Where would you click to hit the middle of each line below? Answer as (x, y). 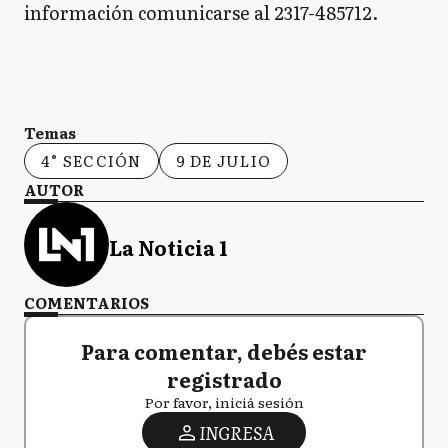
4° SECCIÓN (91, 161)
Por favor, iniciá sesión (224, 402)
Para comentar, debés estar (224, 351)
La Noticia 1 (168, 246)
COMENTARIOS (86, 303)
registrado (224, 379)
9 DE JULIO (223, 161)
